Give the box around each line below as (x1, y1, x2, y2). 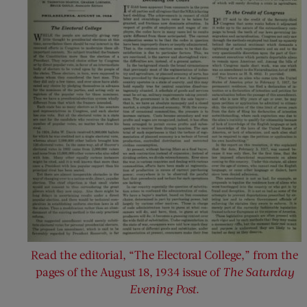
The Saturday (222, 265, 294, 279)
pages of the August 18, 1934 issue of (35, 265, 223, 279)
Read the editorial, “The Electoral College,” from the (31, 247, 298, 262)
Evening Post (130, 282, 196, 296)
